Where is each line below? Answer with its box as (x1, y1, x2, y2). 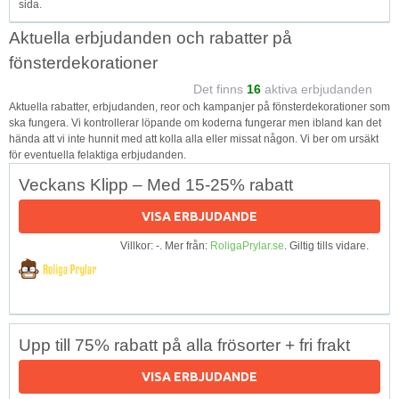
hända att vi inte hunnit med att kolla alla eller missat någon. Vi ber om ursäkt (9, 132, 379, 145)
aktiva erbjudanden (261, 81, 372, 96)
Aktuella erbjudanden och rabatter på (9, 28, 292, 47)
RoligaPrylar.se (210, 239, 284, 252)
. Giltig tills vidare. (284, 239, 369, 252)
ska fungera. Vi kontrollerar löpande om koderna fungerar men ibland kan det (9, 116, 381, 129)
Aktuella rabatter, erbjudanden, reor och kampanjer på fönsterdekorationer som (9, 100, 390, 113)
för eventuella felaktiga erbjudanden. (9, 148, 186, 161)
